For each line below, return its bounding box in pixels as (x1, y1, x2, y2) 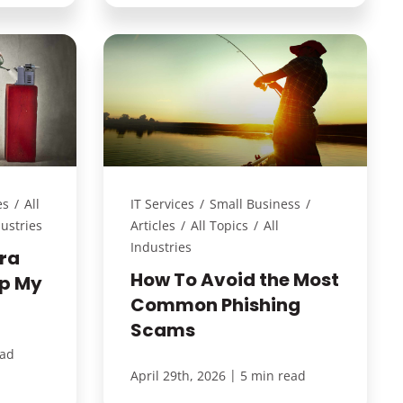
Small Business (209, 194, 300, 212)
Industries (130, 237, 192, 255)
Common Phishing (130, 291, 300, 318)
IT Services (130, 194, 194, 212)
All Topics (190, 216, 248, 234)
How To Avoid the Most (130, 266, 339, 292)
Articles (130, 216, 175, 234)
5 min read (239, 366, 306, 384)
